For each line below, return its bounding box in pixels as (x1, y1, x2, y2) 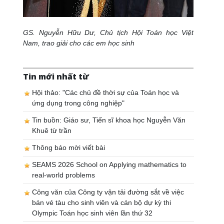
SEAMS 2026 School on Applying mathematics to (32, 160, 187, 168)
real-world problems (32, 170, 95, 179)
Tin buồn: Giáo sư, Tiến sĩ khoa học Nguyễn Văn (32, 115, 186, 124)
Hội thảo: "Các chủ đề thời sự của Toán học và (32, 88, 179, 96)
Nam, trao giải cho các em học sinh (23, 38, 135, 47)
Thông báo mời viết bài (32, 143, 105, 151)
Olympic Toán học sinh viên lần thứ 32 (32, 208, 153, 217)
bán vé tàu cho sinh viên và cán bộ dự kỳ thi (32, 198, 171, 206)
